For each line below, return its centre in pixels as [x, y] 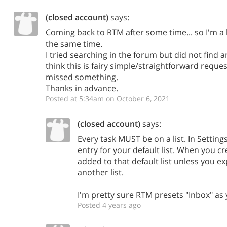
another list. [101, 172]
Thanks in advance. [82, 88]
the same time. [74, 44]
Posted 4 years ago [109, 205]
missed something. [82, 77]
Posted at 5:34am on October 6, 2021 [108, 99]
